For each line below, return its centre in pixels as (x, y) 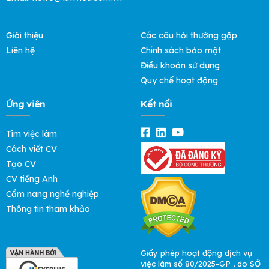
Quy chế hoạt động (179, 81)
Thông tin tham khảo (48, 209)
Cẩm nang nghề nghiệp (53, 194)
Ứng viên (26, 104)
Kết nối (156, 104)
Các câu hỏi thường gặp (189, 36)
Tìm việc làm (32, 134)
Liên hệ (20, 51)
